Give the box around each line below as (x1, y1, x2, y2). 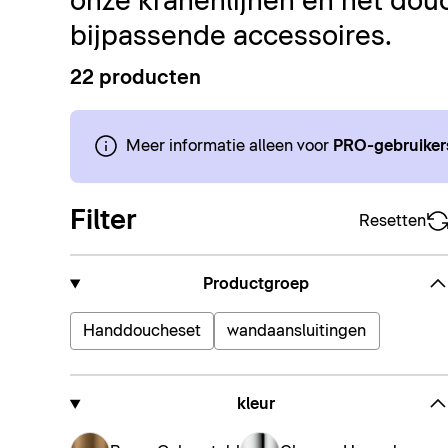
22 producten (69, 67, 201, 88)
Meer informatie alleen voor (125, 138, 333, 155)
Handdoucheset (83, 323, 202, 340)
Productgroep (203, 276, 310, 293)
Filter (69, 207, 136, 235)
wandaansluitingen (227, 323, 367, 340)
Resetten (358, 212, 426, 229)
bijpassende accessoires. (69, 22, 392, 50)
